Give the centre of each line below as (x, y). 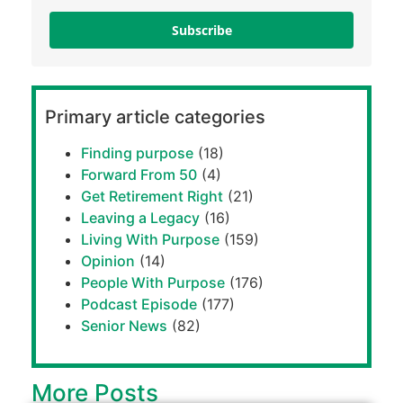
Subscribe (201, 31)
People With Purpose (153, 282)
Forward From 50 (139, 174)
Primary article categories (155, 116)
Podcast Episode (139, 304)
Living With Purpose (150, 239)
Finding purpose (137, 152)
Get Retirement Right (152, 196)
